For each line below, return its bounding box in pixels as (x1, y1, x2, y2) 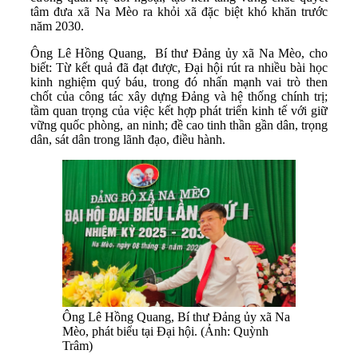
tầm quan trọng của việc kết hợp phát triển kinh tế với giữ (30, 103, 328, 117)
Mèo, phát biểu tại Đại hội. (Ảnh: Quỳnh (62, 324, 268, 338)
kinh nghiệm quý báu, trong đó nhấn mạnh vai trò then (30, 74, 328, 89)
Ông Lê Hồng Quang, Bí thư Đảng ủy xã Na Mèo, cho (30, 46, 328, 60)
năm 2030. (30, 18, 84, 33)
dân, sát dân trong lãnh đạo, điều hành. (30, 132, 225, 146)
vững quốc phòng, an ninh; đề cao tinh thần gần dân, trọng (30, 117, 328, 132)
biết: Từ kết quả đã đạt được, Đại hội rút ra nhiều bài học (30, 60, 328, 74)
